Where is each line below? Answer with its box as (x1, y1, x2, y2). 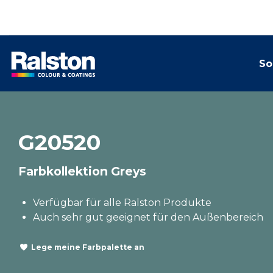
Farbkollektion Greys (18, 164, 146, 179)
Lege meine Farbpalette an (31, 242, 144, 252)
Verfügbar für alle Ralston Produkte (33, 197, 211, 208)
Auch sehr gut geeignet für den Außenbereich (33, 211, 263, 223)
